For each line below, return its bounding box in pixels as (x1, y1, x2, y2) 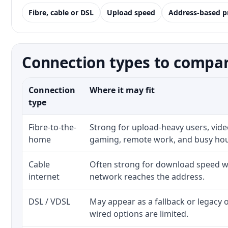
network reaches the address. (90, 171, 205, 182)
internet (28, 171, 60, 182)
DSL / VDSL (28, 196, 70, 207)
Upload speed (107, 8, 155, 17)
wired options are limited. (90, 208, 188, 219)
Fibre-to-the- (28, 122, 76, 133)
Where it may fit (90, 84, 155, 96)
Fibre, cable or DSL (28, 8, 94, 17)
